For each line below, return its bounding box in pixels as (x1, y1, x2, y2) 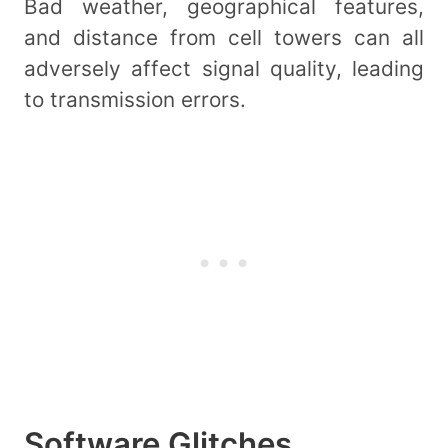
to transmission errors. (24, 86, 246, 112)
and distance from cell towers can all (24, 24, 424, 50)
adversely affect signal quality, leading (24, 55, 424, 81)
